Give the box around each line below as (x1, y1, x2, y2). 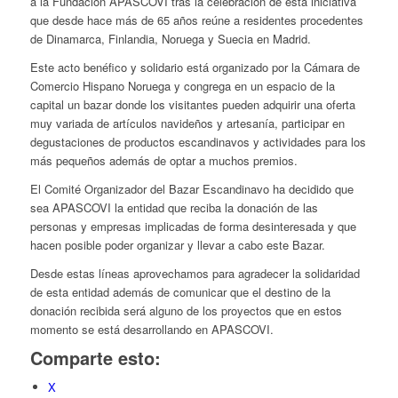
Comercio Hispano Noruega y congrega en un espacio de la (29, 77, 335, 95)
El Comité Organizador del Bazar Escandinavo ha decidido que (29, 180, 354, 198)
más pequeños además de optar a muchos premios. (29, 152, 298, 170)
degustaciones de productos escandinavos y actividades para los (29, 133, 366, 151)
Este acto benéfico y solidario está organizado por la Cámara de (29, 59, 360, 76)
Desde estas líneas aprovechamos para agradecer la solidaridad (29, 265, 360, 283)
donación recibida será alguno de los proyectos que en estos (29, 302, 342, 320)
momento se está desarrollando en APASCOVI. (29, 321, 274, 338)
